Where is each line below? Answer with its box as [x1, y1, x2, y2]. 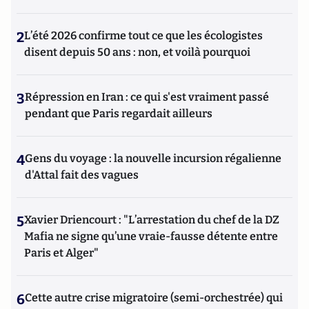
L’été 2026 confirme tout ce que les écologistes [24, 29, 263, 42]
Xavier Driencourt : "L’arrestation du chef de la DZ [24, 213, 279, 226]
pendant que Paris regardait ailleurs [25, 107, 212, 120]
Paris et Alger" [24, 246, 99, 259]
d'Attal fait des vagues [25, 168, 139, 181]
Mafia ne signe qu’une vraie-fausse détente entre [24, 230, 278, 243]
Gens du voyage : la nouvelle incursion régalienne [25, 152, 281, 165]
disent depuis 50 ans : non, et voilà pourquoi [24, 46, 250, 59]
